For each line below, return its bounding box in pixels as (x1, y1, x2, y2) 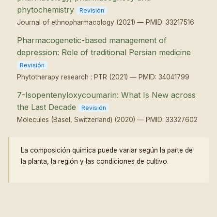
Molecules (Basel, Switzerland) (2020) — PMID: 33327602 (17, 115, 198, 124)
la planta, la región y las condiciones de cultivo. (21, 157, 169, 165)
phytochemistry (17, 4, 75, 15)
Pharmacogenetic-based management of (17, 35, 167, 45)
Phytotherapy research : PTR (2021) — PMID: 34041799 (17, 73, 190, 81)
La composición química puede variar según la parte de (21, 146, 193, 154)
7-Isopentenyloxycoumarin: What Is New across (17, 90, 196, 100)
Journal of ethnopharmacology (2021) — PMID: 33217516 (17, 18, 195, 26)
